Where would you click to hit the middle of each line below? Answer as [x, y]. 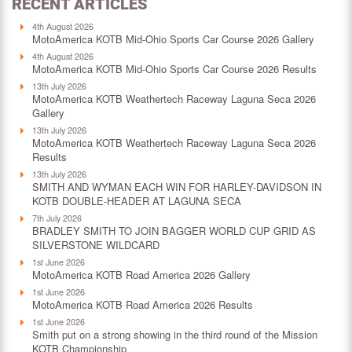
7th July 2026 [57, 217]
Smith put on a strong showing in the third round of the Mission [175, 334]
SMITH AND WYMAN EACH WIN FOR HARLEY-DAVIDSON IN [177, 186]
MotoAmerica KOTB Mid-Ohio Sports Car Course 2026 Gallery [173, 38]
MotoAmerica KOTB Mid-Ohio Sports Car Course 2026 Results [174, 68]
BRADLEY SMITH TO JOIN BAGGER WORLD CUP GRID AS [174, 230]
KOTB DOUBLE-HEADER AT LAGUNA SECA [137, 200]
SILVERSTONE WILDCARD [96, 244]
